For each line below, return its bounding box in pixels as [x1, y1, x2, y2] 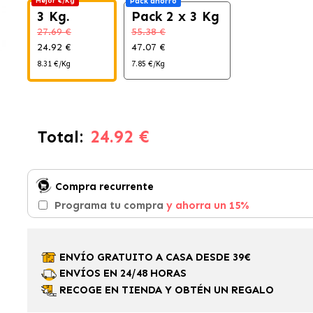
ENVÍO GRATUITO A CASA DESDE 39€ [56, 251, 251, 263]
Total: [37, 127, 83, 147]
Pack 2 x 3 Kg [131, 8, 219, 24]
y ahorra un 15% [166, 199, 249, 212]
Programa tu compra [54, 199, 166, 212]
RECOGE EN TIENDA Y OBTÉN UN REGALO [56, 283, 277, 296]
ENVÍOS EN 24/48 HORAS [56, 267, 187, 280]
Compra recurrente [54, 180, 154, 193]
